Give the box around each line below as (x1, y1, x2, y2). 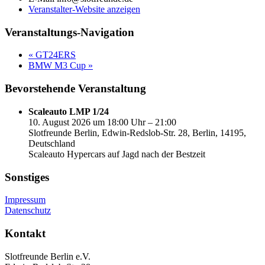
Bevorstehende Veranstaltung (5, 82, 146, 95)
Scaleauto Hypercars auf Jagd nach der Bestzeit (28, 148, 205, 159)
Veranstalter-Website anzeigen (28, 4, 140, 14)
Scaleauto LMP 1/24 (28, 106, 109, 117)
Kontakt (5, 227, 46, 240)
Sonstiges (5, 170, 49, 183)
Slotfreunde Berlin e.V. (5, 251, 91, 261)
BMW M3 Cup (28, 60, 88, 71)
